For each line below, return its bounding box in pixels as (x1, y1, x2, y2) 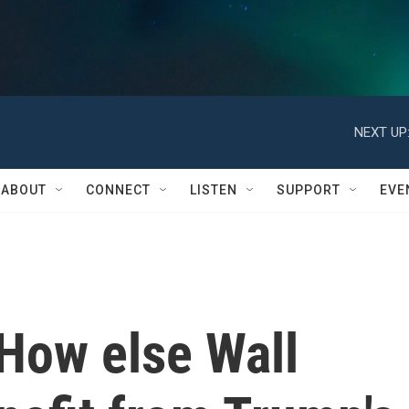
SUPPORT (277, 183, 341, 197)
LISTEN (190, 183, 237, 197)
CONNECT (86, 183, 151, 197)
